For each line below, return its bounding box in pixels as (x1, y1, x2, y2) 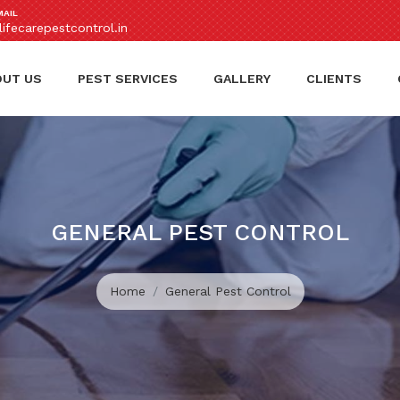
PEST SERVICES (78, 71, 178, 86)
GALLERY (213, 71, 271, 86)
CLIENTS (306, 71, 362, 86)
